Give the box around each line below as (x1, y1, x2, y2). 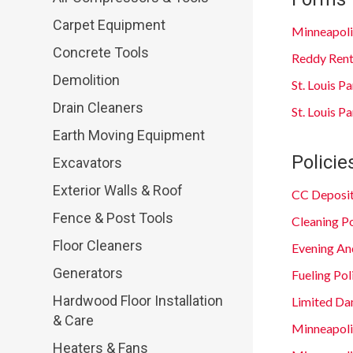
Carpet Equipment (53, 17, 166, 34)
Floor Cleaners (53, 237, 143, 255)
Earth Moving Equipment (53, 127, 206, 144)
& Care (53, 312, 95, 329)
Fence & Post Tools (53, 210, 174, 227)
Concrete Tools (53, 44, 150, 61)
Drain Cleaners (53, 99, 144, 117)
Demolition (53, 72, 121, 89)
